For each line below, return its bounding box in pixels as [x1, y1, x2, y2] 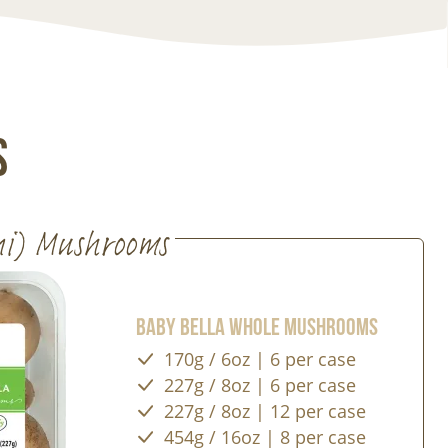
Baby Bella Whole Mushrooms [136, 313, 378, 339]
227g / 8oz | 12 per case [164, 399, 367, 423]
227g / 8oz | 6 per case [164, 373, 357, 397]
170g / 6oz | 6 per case [164, 347, 357, 371]
